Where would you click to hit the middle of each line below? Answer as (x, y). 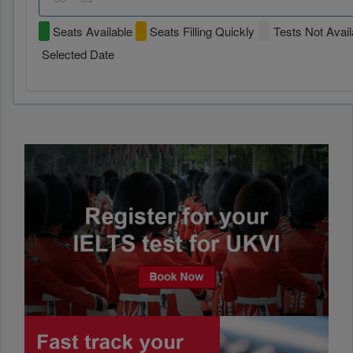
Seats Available (91, 32)
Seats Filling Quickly (201, 32)
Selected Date (76, 54)
